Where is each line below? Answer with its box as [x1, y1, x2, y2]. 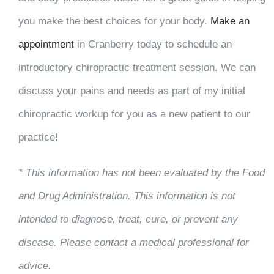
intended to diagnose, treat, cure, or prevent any [18, 213, 238, 226]
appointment [18, 39, 74, 51]
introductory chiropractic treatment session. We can [18, 62, 256, 74]
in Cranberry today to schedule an [73, 39, 232, 51]
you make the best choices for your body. [18, 15, 210, 28]
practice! [18, 131, 58, 144]
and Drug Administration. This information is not [18, 190, 235, 202]
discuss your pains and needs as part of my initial [18, 85, 245, 97]
